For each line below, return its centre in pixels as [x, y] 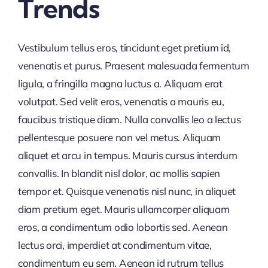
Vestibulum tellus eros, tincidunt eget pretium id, [124, 48]
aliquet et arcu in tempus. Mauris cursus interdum [127, 155]
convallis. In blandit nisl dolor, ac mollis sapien [119, 173]
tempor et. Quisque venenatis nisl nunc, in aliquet [127, 191]
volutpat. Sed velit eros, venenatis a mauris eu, [121, 101]
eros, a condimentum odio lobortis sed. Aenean [123, 227]
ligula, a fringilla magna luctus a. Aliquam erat [120, 83]
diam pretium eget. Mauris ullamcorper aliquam [124, 209]
